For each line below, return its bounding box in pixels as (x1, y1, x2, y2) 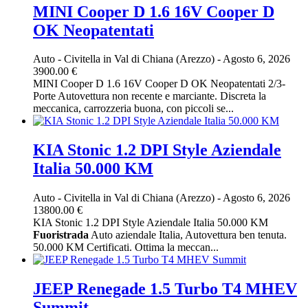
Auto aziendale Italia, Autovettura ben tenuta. (89, 229, 287, 241)
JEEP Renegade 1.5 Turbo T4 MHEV (33, 280, 297, 298)
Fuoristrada (33, 229, 89, 241)
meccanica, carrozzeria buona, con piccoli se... (33, 102, 234, 115)
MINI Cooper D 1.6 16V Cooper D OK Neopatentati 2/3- (33, 78, 285, 90)
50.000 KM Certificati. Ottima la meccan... (33, 241, 219, 254)
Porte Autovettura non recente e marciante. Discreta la (33, 90, 266, 102)
